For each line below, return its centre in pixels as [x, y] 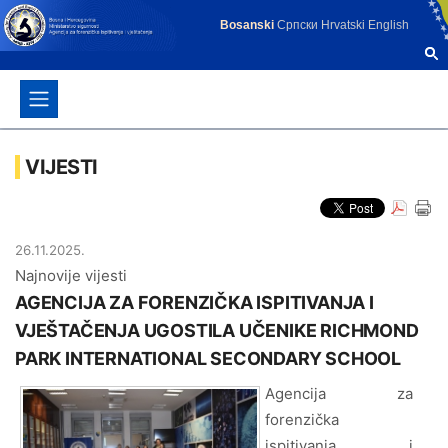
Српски [297, 25]
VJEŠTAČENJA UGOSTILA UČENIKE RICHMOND [217, 330]
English [388, 25]
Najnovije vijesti [71, 275]
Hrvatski [343, 25]
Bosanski [248, 25]
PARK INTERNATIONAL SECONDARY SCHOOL [208, 358]
